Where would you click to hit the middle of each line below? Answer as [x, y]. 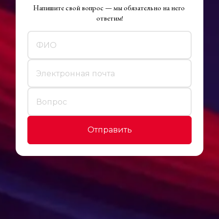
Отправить [109, 130]
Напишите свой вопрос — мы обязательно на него [109, 8]
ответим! [109, 18]
